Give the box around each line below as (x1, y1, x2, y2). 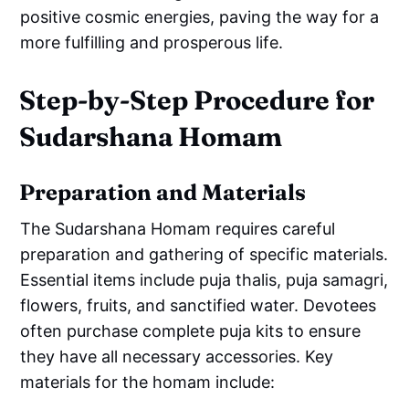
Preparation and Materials (19, 178, 307, 205)
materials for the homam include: (20, 372, 276, 392)
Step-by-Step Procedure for (19, 83, 375, 116)
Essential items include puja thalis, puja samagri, (20, 269, 389, 289)
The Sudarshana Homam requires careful (20, 218, 336, 238)
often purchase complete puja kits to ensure (20, 320, 362, 341)
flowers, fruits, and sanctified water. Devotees (20, 295, 377, 315)
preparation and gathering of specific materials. (20, 244, 389, 264)
